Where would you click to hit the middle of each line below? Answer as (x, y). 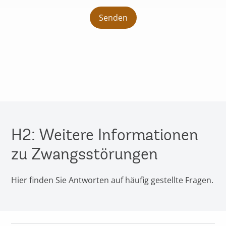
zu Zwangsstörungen (85, 154)
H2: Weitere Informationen (105, 135)
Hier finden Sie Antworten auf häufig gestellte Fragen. (112, 180)
